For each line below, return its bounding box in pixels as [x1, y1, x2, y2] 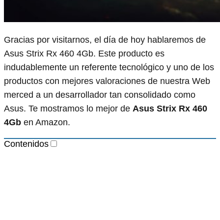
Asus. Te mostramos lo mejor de [4, 103, 133, 113]
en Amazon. [21, 117, 70, 127]
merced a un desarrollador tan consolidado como [4, 89, 195, 100]
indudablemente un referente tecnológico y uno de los [4, 62, 214, 72]
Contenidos [4, 138, 49, 149]
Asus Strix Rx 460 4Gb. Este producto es [4, 48, 165, 58]
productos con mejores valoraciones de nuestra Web [4, 76, 210, 86]
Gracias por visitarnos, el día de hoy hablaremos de [4, 34, 206, 45]
